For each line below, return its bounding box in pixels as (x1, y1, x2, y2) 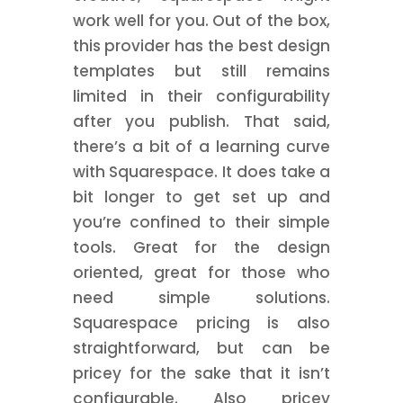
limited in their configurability (72, 85, 331, 107)
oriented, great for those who (72, 262, 331, 283)
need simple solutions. (72, 287, 331, 309)
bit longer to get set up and (72, 186, 331, 208)
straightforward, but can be (72, 337, 331, 359)
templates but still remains (72, 60, 331, 82)
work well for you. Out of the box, (72, 10, 331, 31)
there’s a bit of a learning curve (72, 136, 331, 157)
